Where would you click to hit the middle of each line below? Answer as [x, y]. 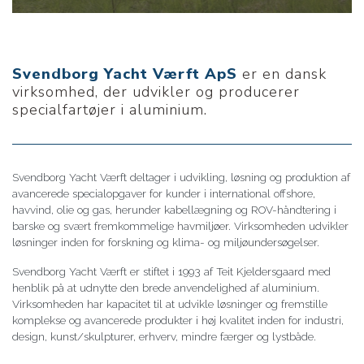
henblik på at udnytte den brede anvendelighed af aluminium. [166, 287]
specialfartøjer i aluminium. [110, 109]
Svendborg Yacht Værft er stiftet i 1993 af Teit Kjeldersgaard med [171, 271]
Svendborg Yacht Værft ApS [125, 73]
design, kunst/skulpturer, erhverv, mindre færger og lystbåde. [164, 336]
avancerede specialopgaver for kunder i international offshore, [164, 193]
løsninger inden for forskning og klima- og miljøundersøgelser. [166, 242]
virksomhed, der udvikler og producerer [156, 91]
